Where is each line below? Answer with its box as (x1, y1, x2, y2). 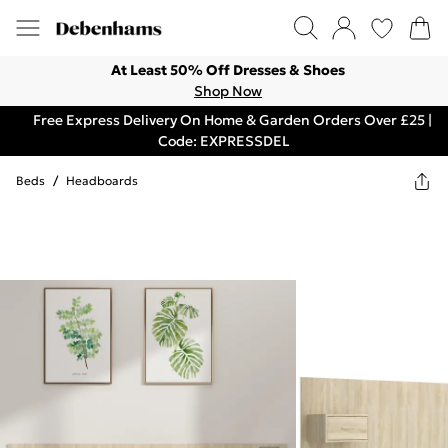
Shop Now (194, 82, 262, 100)
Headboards (66, 173, 138, 188)
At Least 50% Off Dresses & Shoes (111, 61, 345, 79)
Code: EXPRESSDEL (158, 132, 290, 150)
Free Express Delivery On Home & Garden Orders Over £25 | (32, 111, 432, 129)
